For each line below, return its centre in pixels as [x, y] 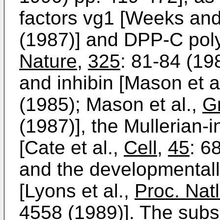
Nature [48, 61]
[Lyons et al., [77, 191]
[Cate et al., [71, 148]
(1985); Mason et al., [111, 104]
